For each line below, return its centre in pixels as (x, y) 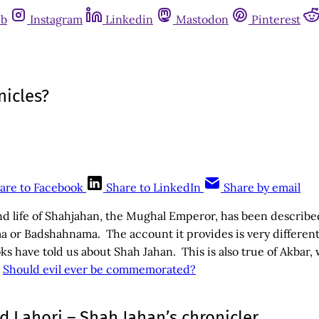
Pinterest (276, 19)
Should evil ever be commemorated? (99, 269)
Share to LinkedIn (153, 187)
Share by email (262, 187)
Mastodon (202, 19)
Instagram (56, 19)
